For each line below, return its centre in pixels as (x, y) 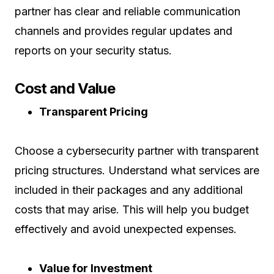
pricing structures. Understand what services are (137, 170)
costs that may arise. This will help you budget (132, 209)
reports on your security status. (93, 50)
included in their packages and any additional (129, 190)
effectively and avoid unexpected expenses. (126, 229)
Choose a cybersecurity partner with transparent (137, 151)
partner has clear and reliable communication (128, 11)
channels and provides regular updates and (124, 31)
